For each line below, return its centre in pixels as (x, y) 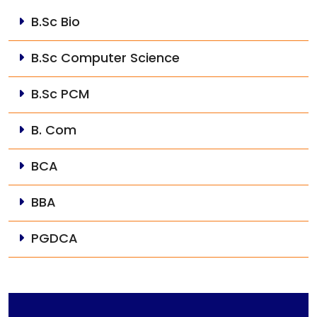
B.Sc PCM (60, 93)
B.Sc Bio (56, 21)
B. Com (54, 129)
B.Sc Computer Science (105, 57)
